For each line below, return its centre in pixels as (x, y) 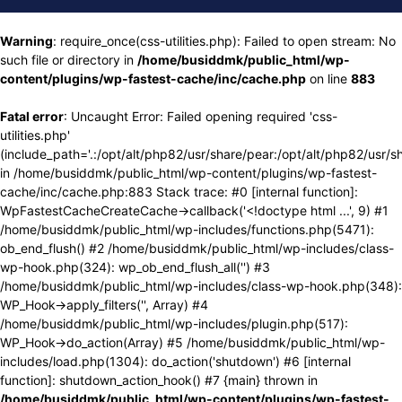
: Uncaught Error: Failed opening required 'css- (201, 117)
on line (328, 79)
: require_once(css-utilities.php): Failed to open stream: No (224, 41)
